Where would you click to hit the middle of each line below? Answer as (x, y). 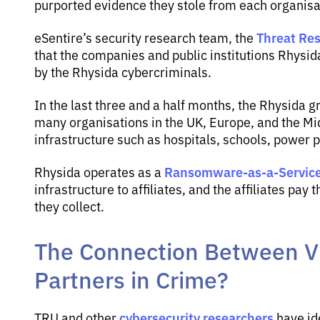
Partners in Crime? (131, 279)
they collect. (69, 206)
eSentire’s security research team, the (145, 37)
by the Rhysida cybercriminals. (123, 71)
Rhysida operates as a (99, 171)
